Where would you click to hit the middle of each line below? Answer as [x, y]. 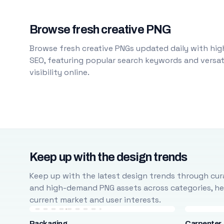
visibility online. [59, 72]
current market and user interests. [95, 200]
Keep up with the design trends [108, 157]
